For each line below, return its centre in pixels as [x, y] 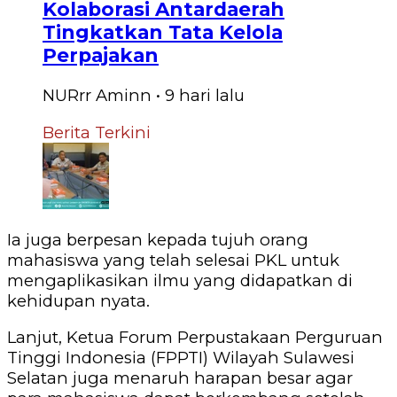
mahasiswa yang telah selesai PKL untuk [173, 260]
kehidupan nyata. [78, 300]
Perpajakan [101, 54]
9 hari [188, 96]
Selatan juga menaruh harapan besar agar [180, 378]
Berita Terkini [97, 132]
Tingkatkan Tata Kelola [163, 31]
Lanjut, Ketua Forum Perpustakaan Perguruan [195, 338]
